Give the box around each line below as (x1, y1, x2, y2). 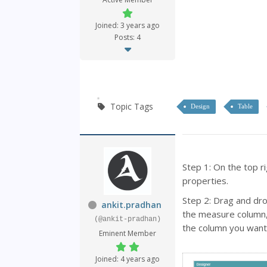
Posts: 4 (114, 32, 141, 43)
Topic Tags (110, 101, 154, 113)
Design (191, 103, 210, 110)
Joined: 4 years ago (95, 254, 160, 265)
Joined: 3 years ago (95, 20, 160, 31)
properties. (182, 175, 231, 187)
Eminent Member (99, 228, 157, 239)
